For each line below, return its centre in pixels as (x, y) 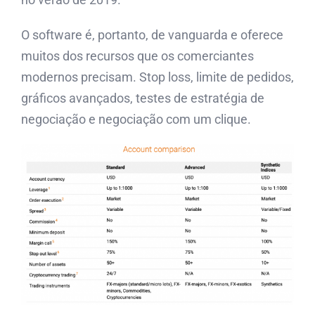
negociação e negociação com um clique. (136, 119)
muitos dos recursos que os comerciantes (137, 56)
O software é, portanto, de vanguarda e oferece (152, 34)
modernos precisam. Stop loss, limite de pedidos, (157, 77)
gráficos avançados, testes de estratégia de (143, 98)
